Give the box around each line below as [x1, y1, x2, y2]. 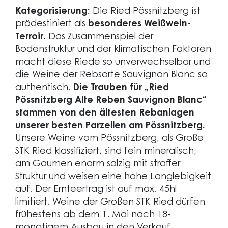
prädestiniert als [15, 20, 88, 29]
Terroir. [15, 33, 46, 42]
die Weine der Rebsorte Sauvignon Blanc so [15, 71, 208, 80]
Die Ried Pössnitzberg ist [93, 7, 201, 16]
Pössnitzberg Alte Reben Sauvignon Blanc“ [15, 96, 207, 105]
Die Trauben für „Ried [73, 83, 169, 93]
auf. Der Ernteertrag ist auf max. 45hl [15, 185, 177, 194]
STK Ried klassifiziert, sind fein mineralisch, [15, 147, 196, 156]
